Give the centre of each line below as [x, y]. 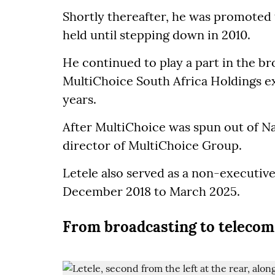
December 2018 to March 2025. [151, 192]
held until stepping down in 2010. [157, 35]
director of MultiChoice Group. [152, 145]
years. [79, 99]
